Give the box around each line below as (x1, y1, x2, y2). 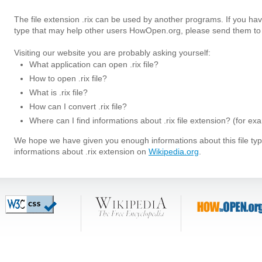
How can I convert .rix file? (29, 102, 127, 111)
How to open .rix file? (29, 74, 107, 83)
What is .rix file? (29, 88, 88, 97)
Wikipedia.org (149, 147, 199, 156)
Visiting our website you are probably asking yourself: (14, 48, 211, 57)
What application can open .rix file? (29, 60, 158, 69)
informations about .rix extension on (14, 147, 149, 156)
